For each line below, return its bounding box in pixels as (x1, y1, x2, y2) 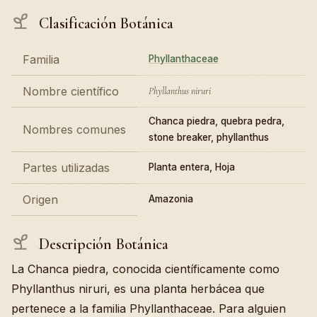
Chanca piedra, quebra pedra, (149, 115, 284, 127)
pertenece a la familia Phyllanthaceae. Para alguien (11, 301, 286, 316)
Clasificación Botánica (35, 14, 173, 33)
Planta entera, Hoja (149, 161, 235, 173)
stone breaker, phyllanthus (149, 132, 269, 143)
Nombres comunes (23, 122, 126, 137)
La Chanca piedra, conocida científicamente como (11, 261, 279, 276)
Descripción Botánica (35, 234, 168, 253)
